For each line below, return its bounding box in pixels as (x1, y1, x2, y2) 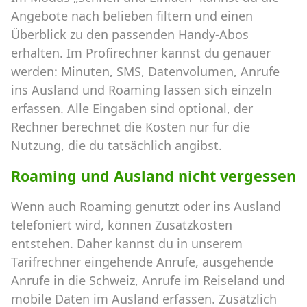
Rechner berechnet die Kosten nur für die (11, 119, 250, 136)
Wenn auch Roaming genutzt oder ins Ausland (11, 198, 281, 215)
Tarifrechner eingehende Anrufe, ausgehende (11, 254, 273, 271)
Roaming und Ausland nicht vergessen (11, 166, 296, 186)
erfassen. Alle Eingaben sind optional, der (11, 100, 253, 117)
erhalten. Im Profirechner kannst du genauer (11, 45, 271, 62)
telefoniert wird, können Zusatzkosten (11, 217, 232, 234)
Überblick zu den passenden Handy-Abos (11, 26, 249, 43)
